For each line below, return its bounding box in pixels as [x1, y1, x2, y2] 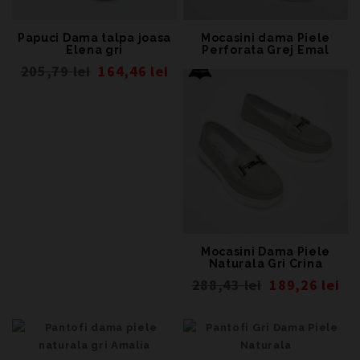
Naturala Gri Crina [208, 257, 323, 270]
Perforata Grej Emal [202, 43, 329, 56]
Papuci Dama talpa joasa [17, 31, 172, 44]
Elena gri [65, 43, 124, 56]
